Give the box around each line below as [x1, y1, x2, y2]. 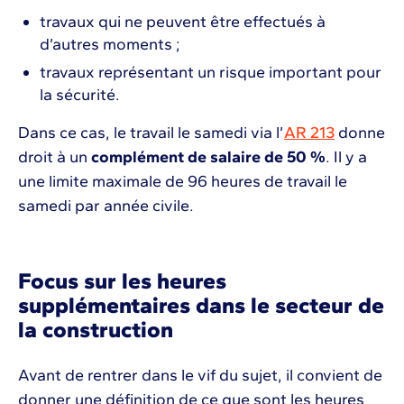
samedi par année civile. [18, 196, 194, 216]
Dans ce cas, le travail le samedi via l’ [18, 123, 284, 143]
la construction [18, 316, 173, 344]
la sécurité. [40, 85, 120, 106]
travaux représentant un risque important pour [40, 62, 381, 83]
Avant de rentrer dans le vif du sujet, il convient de [18, 365, 382, 386]
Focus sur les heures [18, 267, 226, 295]
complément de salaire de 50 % [91, 147, 326, 168]
